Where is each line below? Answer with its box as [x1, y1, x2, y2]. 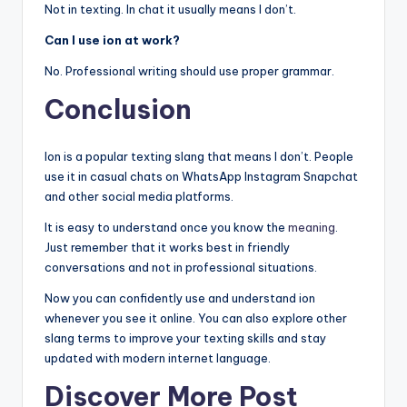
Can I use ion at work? [45, 32, 180, 47]
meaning [288, 219, 335, 234]
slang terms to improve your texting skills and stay [45, 330, 326, 345]
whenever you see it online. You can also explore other [45, 310, 347, 325]
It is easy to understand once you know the [45, 219, 288, 234]
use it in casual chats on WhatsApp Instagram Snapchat [45, 168, 358, 184]
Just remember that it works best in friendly [45, 239, 290, 254]
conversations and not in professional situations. [45, 259, 317, 274]
